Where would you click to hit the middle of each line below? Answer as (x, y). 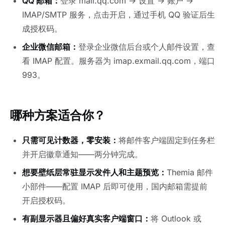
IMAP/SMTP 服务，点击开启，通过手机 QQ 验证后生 (119, 15)
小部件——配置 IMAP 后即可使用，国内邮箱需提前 (115, 187)
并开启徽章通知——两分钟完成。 (82, 154)
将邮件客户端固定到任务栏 (167, 140)
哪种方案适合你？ (58, 116)
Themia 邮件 (190, 173)
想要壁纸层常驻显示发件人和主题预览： (94, 173)
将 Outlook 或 (176, 219)
